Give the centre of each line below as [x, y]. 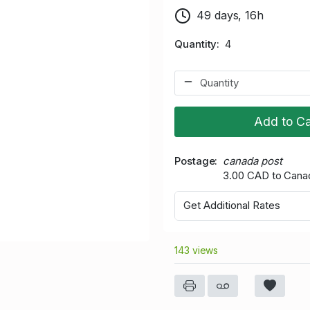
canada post [253, 161]
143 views [197, 250]
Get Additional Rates [232, 206]
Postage [195, 161]
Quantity [196, 44]
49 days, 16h [230, 15]
